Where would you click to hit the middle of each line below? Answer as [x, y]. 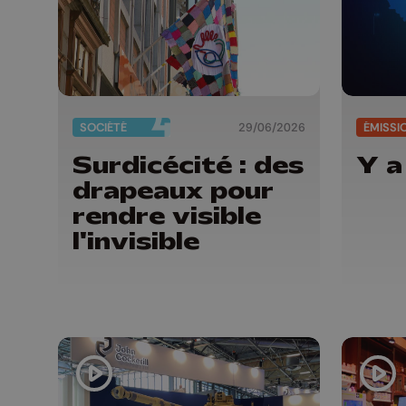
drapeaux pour [173, 191]
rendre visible [167, 216]
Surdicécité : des [188, 165]
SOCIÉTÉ [103, 127]
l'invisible [136, 242]
